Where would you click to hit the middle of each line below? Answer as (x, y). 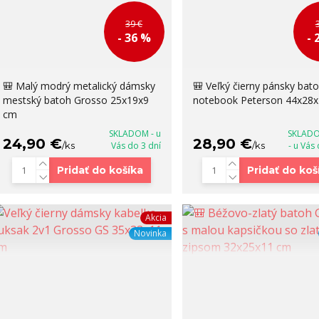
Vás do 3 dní (136, 146)
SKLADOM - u (135, 134)
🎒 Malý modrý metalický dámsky (79, 86)
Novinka (150, 234)
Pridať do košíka (100, 171)
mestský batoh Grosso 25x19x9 (75, 100)
